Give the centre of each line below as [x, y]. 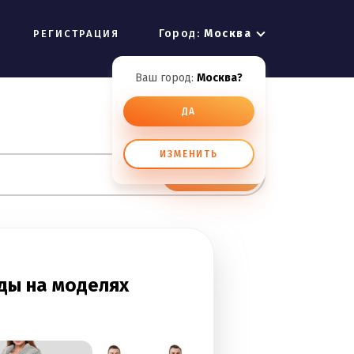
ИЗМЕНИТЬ [189, 154]
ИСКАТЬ [211, 175]
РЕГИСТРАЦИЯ [76, 33]
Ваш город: [166, 78]
